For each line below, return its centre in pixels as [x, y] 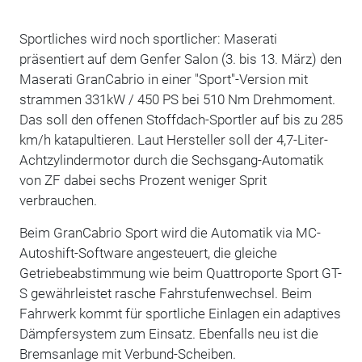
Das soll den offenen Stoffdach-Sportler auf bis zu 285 [181, 120]
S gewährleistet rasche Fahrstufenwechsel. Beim [165, 294]
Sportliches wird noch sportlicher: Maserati [148, 39]
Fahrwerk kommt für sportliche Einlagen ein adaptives [180, 314]
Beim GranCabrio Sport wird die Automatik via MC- [170, 233]
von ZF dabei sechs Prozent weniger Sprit [143, 181]
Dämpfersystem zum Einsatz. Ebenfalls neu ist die [168, 334]
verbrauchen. [58, 201]
